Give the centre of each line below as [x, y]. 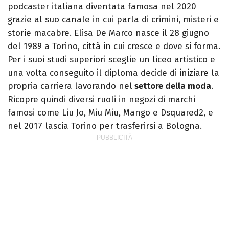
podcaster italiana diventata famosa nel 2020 [102, 7]
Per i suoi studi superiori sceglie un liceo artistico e [111, 60]
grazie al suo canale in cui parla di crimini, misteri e [113, 20]
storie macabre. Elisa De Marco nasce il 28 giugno [108, 33]
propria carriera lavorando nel [70, 86]
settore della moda [172, 86]
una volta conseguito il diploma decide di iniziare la [113, 73]
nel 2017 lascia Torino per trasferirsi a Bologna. [105, 126]
